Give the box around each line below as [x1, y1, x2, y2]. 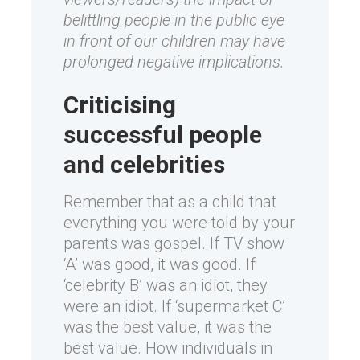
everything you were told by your [63, 213, 295, 232]
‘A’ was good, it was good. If [63, 255, 256, 274]
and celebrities [63, 150, 225, 178]
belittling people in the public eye [63, 10, 284, 30]
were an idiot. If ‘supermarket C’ [63, 297, 285, 316]
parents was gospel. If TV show [63, 234, 284, 253]
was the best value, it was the [63, 317, 272, 337]
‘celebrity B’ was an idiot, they [63, 276, 268, 295]
